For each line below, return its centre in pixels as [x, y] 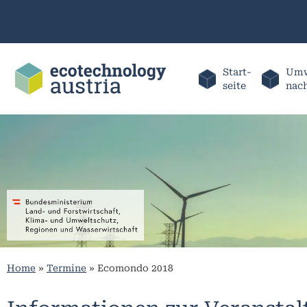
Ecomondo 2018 [135, 268]
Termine [66, 268]
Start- [237, 72]
